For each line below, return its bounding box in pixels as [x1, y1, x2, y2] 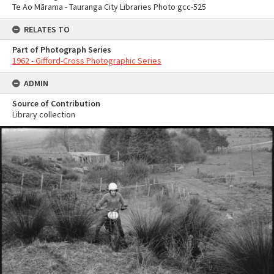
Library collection [12, 109, 75, 120]
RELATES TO [24, 24, 70, 35]
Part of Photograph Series [12, 44, 111, 55]
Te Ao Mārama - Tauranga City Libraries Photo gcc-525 [12, 1, 206, 12]
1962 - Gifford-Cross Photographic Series [12, 55, 161, 66]
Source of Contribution [12, 98, 100, 109]
